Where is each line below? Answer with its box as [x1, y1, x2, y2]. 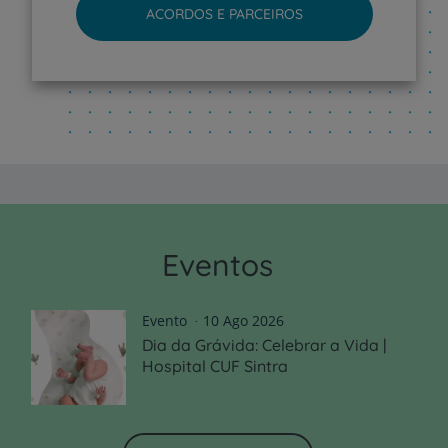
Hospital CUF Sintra [142, 356, 288, 377]
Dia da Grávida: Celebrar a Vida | [142, 335, 387, 356]
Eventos [162, 246, 273, 285]
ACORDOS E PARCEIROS [145, 5, 303, 24]
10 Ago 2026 [199, 311, 284, 331]
